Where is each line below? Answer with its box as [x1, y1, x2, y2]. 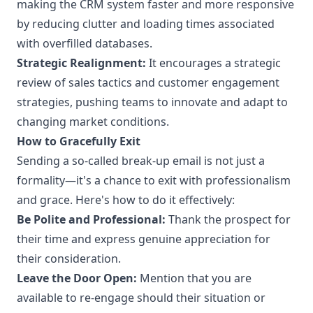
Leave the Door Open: [17, 270, 137, 286]
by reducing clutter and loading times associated [17, 16, 275, 31]
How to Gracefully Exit [17, 133, 140, 149]
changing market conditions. [17, 114, 169, 129]
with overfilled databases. [17, 36, 152, 51]
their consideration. [17, 251, 121, 266]
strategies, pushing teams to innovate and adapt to [17, 94, 288, 110]
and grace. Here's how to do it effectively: [17, 192, 235, 208]
